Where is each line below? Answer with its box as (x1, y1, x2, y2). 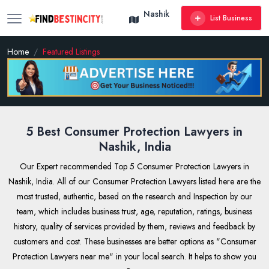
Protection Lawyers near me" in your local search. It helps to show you (13, 250, 256, 262)
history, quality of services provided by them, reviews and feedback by (14, 220, 255, 232)
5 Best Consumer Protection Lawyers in (26, 122, 243, 141)
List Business (210, 13, 252, 23)
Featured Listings (43, 46, 100, 58)
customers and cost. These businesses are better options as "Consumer (13, 235, 256, 247)
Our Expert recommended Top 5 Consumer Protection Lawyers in (20, 160, 249, 172)
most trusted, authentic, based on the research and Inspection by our (17, 190, 252, 202)
